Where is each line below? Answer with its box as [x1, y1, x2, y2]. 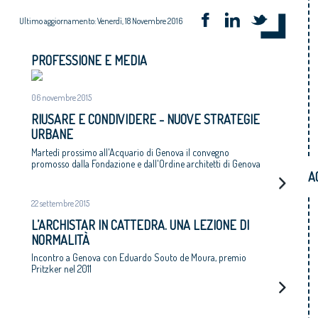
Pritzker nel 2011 [31, 263, 92, 275]
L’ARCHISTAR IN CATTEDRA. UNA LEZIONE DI [31, 216, 249, 233]
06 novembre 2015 [31, 92, 92, 103]
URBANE [31, 126, 73, 142]
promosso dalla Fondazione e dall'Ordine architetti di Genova [31, 157, 261, 170]
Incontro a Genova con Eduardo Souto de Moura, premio [31, 251, 246, 264]
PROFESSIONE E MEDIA [31, 53, 147, 68]
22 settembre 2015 [31, 197, 89, 209]
